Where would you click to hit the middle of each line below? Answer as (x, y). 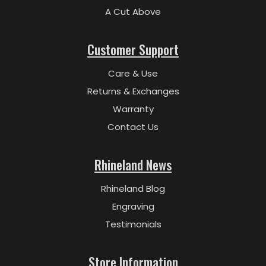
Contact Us (133, 126)
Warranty (133, 109)
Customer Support (133, 49)
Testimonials (133, 224)
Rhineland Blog (133, 188)
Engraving (133, 206)
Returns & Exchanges (133, 91)
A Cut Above (133, 11)
